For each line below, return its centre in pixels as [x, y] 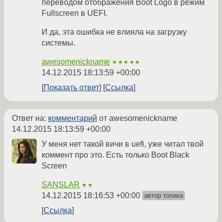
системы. [58, 43]
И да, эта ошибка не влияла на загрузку [114, 32]
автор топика [164, 196]
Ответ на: [30, 118]
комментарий [73, 118]
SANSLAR [61, 185]
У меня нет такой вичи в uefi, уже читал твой [123, 144]
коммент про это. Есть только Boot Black [115, 155]
